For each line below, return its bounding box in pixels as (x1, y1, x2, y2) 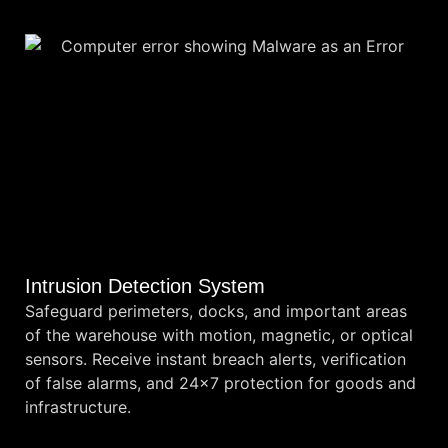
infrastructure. (25, 397, 131, 418)
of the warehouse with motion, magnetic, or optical (25, 325, 413, 346)
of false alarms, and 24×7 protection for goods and (25, 373, 416, 394)
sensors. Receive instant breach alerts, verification (25, 349, 406, 370)
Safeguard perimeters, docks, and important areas (25, 301, 407, 322)
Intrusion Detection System (25, 275, 265, 298)
